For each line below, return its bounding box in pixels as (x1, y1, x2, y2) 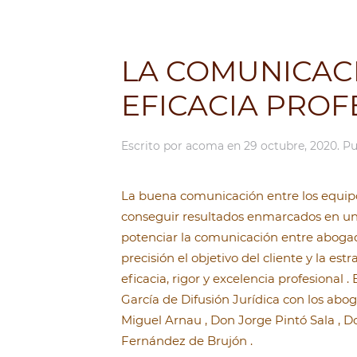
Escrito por (121, 138, 186, 153)
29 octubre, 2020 (244, 138, 337, 153)
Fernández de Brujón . (121, 332, 253, 348)
